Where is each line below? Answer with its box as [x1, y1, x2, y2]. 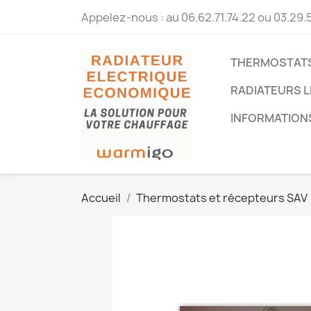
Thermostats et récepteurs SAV [136, 190, 308, 205]
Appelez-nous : [81, 10, 166, 25]
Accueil [81, 190, 121, 205]
